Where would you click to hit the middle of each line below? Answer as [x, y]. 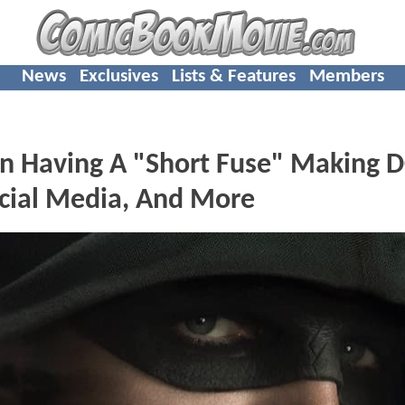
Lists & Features [233, 76]
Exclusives [118, 76]
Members [346, 76]
